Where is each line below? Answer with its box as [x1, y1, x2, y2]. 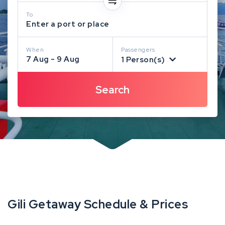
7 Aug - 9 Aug [26, 54, 80, 64]
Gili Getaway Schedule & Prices [8, 196, 188, 212]
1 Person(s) [121, 54, 165, 65]
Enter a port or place [26, 19, 109, 29]
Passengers [121, 46, 155, 54]
